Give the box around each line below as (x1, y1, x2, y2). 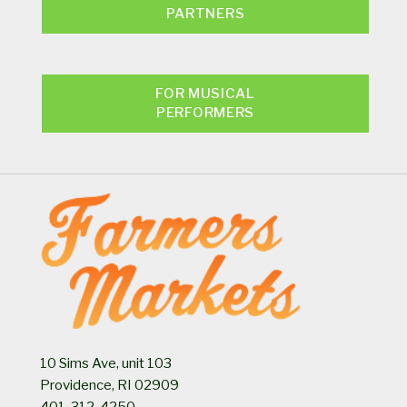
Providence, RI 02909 (40, 376, 179, 393)
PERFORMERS (156, 104, 254, 121)
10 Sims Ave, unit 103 (40, 354, 172, 372)
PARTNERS (165, 5, 245, 22)
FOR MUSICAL (155, 84, 255, 102)
